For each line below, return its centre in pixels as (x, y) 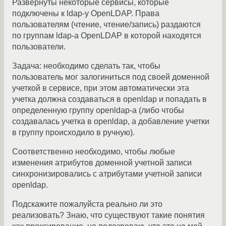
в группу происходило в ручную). (73, 133)
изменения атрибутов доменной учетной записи (102, 163)
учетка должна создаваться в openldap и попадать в (109, 99)
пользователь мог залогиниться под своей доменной (111, 77)
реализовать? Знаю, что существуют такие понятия (108, 215)
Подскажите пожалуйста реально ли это (87, 204)
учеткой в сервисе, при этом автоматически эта (101, 88)
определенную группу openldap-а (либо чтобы (98, 110)
